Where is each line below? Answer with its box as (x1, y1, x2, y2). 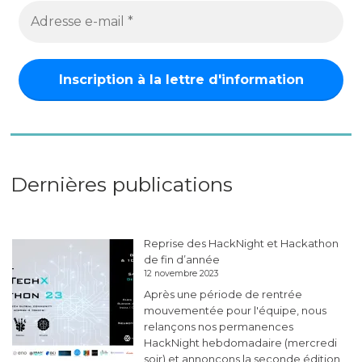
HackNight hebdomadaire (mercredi (144, 335, 338, 349)
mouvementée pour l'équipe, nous (144, 303, 327, 317)
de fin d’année (144, 253, 221, 267)
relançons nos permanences (144, 319, 294, 333)
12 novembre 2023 (144, 268, 219, 280)
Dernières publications (11, 172, 234, 197)
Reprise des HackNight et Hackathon (144, 237, 339, 250)
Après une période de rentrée (144, 287, 303, 301)
